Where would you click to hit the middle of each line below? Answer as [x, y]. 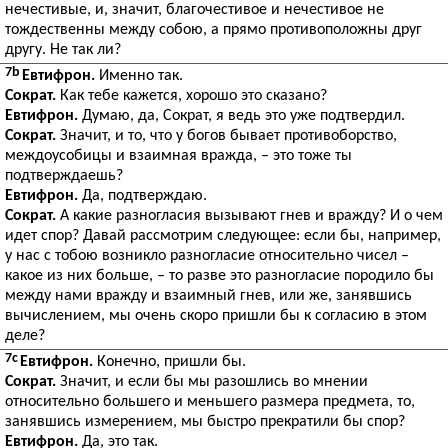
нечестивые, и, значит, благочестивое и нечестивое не [194, 10]
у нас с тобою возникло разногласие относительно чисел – [207, 256]
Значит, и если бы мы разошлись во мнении [212, 382]
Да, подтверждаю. [142, 196]
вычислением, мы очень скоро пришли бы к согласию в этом [216, 316]
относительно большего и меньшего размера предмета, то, [210, 402]
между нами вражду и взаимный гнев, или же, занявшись [208, 296]
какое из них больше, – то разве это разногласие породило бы [219, 276]
